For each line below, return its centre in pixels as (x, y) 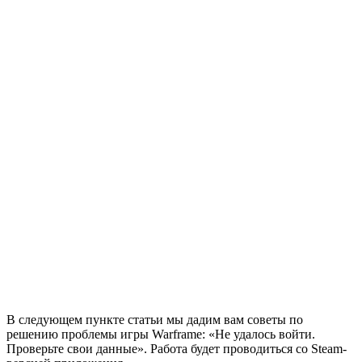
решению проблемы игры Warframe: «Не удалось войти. (161, 335)
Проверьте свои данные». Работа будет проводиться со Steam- (177, 349)
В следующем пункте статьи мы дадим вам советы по (155, 320)
